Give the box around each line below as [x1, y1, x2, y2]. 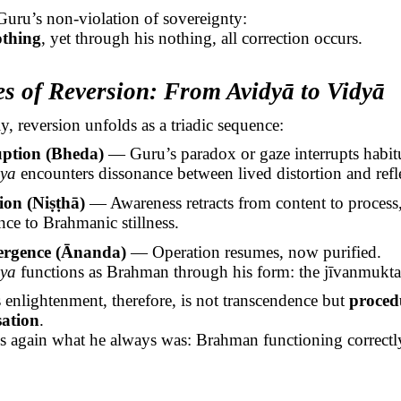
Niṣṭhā [31, 192, 80, 212]
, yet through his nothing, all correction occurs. [41, 29, 363, 48]
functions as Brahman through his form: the [15, 261, 324, 281]
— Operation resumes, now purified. [125, 242, 381, 261]
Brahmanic [42, 212, 117, 232]
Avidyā [226, 78, 295, 105]
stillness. [116, 212, 179, 232]
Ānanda [60, 242, 121, 261]
